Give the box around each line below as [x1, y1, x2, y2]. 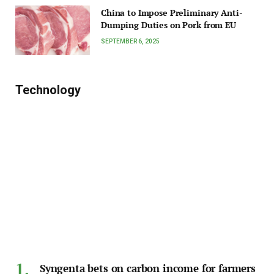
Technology [15, 82, 81, 97]
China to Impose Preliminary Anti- [101, 6, 243, 18]
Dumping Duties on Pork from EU [101, 18, 236, 31]
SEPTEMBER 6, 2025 [101, 37, 160, 45]
